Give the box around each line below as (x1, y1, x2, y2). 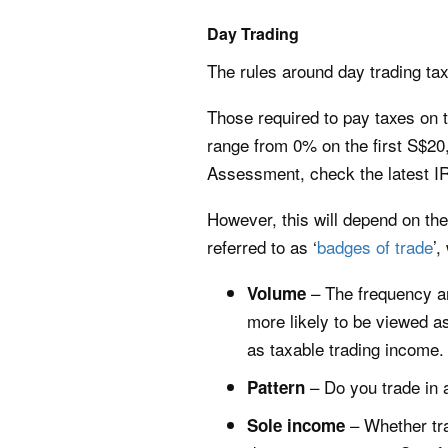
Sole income (247, 413, 345, 437)
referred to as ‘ (207, 234, 317, 259)
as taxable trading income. (247, 336, 444, 361)
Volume (247, 281, 306, 305)
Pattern (247, 375, 305, 399)
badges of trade (317, 234, 433, 259)
